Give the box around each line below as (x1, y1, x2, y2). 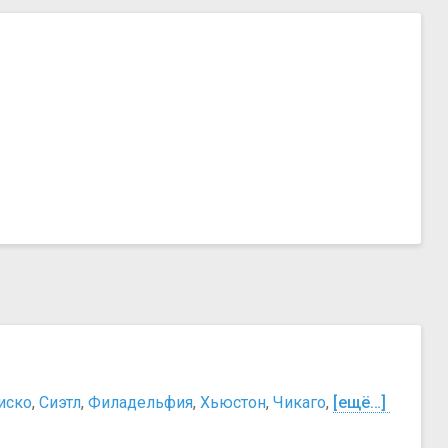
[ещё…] (333, 393, 386, 413)
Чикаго (273, 393, 326, 413)
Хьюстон (200, 393, 266, 413)
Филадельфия (88, 393, 193, 413)
